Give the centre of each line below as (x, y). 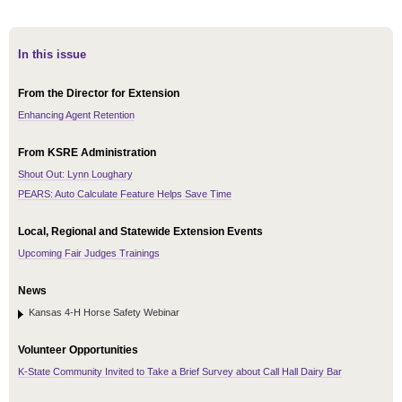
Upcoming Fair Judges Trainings (89, 253)
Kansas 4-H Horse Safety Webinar (104, 313)
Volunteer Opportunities (78, 350)
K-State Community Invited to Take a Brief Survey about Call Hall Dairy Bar (180, 372)
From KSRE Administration (87, 153)
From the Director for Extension (99, 94)
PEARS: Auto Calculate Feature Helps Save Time (125, 194)
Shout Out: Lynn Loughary (75, 175)
